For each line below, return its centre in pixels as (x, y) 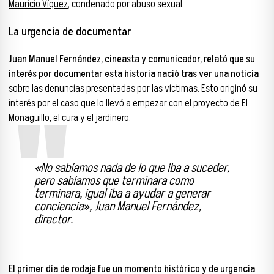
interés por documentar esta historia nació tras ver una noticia (134, 74)
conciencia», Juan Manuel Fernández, (118, 207)
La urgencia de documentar (70, 32)
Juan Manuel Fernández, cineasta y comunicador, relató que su (132, 60)
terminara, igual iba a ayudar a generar (122, 194)
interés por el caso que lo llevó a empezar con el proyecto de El (128, 104)
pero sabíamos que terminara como (114, 181)
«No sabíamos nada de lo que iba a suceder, (132, 168)
